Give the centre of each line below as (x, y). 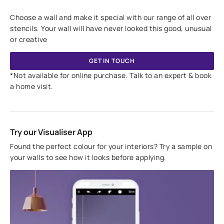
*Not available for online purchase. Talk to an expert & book (111, 75)
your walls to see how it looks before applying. (88, 157)
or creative (29, 39)
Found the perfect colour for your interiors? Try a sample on (111, 146)
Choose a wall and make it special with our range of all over (110, 17)
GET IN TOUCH (112, 61)
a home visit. (32, 86)
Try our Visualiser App (51, 132)
